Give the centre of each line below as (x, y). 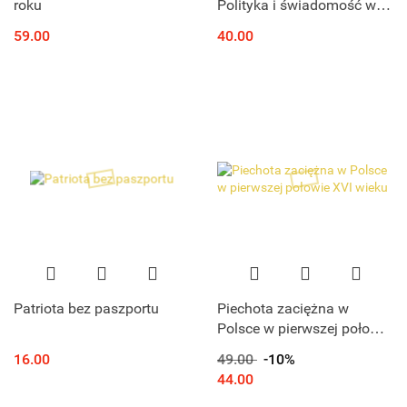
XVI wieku (248, 349)
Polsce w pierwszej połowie (304, 329)
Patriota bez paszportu (86, 309)
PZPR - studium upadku (293, 25)
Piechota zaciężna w (283, 309)
